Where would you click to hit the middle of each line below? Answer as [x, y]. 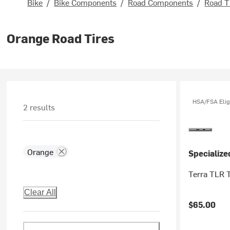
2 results [39, 107]
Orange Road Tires [61, 38]
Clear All [40, 192]
